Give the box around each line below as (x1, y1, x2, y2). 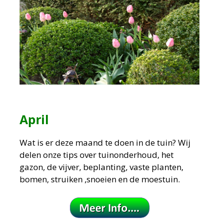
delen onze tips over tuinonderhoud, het (20, 149, 174, 160)
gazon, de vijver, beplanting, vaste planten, (20, 161, 183, 173)
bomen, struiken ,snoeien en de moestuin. (20, 173, 180, 185)
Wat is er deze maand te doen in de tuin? (20, 136, 178, 148)
